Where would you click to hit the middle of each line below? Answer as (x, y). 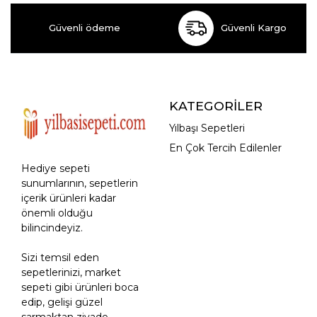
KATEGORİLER (216, 105)
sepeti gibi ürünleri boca (80, 287)
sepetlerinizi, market (71, 272)
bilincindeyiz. (52, 227)
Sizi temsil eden (60, 257)
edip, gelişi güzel (62, 302)
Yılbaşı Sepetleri (207, 128)
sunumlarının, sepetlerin (80, 183)
